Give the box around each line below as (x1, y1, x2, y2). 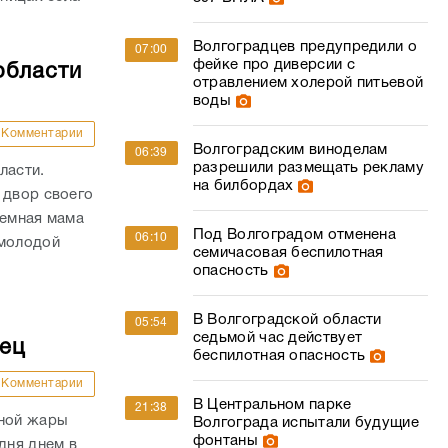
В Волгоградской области (192, 313, 382, 327)
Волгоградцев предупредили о (192, 40, 417, 54)
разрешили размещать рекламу (192, 161, 424, 175)
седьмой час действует (192, 331, 363, 345)
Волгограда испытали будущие (192, 416, 419, 430)
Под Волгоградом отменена (192, 228, 397, 242)
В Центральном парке (192, 398, 352, 412)
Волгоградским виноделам (192, 143, 388, 157)
